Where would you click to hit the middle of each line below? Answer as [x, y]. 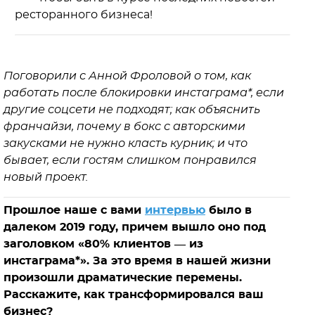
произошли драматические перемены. [123, 278]
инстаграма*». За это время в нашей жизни [137, 261]
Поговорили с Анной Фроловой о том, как [127, 76]
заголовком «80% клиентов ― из [103, 244]
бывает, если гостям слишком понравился [130, 160]
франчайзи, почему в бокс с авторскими [124, 127]
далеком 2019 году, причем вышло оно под [135, 227]
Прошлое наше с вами [74, 210]
